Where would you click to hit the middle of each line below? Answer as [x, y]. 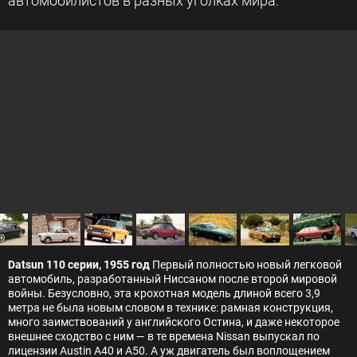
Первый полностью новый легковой [246, 265]
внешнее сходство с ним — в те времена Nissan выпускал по [164, 336]
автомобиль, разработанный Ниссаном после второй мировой [173, 279]
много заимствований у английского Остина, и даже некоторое [174, 322]
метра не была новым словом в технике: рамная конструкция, [171, 308]
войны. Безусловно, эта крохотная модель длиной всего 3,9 [164, 293]
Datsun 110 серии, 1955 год [79, 265]
